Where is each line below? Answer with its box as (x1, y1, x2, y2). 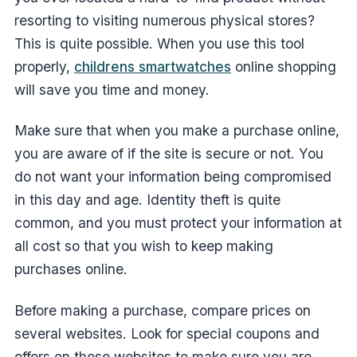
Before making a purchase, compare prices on (14, 301, 311, 319)
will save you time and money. (14, 80, 210, 98)
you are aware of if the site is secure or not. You (14, 145, 324, 163)
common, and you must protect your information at (14, 214, 342, 232)
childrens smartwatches (74, 57, 231, 75)
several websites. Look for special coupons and (14, 324, 320, 342)
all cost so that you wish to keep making (14, 237, 273, 255)
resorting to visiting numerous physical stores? (14, 11, 315, 29)
